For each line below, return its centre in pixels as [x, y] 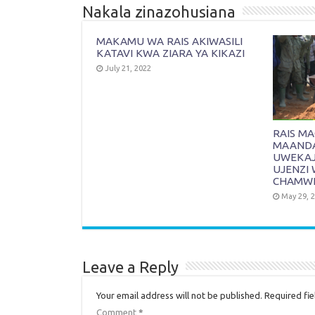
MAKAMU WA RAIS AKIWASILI [169, 41]
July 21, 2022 [128, 68]
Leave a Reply [130, 267]
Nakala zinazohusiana [159, 11]
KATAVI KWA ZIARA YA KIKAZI [171, 53]
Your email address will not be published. [179, 296]
